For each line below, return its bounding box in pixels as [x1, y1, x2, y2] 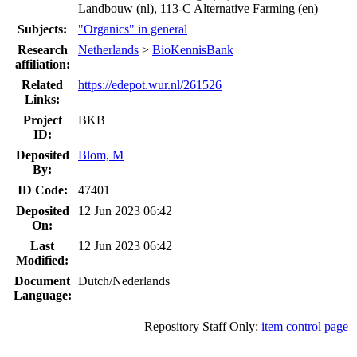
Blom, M [78, 147, 124, 162]
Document [14, 273, 70, 288]
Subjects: [18, 22, 67, 36]
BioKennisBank [152, 42, 233, 57]
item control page [261, 319, 348, 333]
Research [17, 42, 68, 57]
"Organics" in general [78, 22, 187, 36]
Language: [13, 288, 72, 302]
